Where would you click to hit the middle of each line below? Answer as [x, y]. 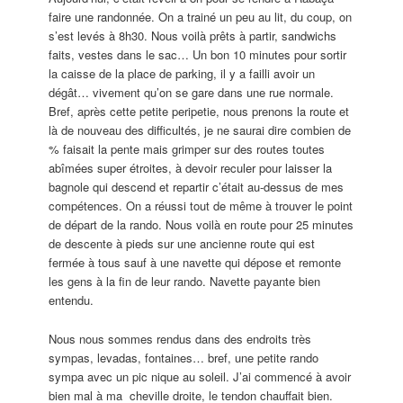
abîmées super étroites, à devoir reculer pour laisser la [191, 168]
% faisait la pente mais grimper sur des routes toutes [187, 149]
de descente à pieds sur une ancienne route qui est [182, 244]
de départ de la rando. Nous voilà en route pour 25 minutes [201, 225]
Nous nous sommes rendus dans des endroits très [180, 338]
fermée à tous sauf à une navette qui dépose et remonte [195, 263]
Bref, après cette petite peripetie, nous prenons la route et [199, 112]
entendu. [72, 300]
